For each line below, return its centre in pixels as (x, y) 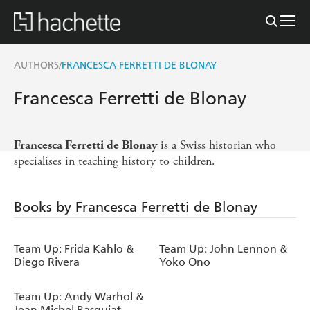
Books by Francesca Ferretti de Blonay (136, 207)
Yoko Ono (185, 262)
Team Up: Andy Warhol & (79, 296)
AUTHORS (36, 65)
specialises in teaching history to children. (115, 161)
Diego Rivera (47, 262)
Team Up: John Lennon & (224, 248)
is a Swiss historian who (217, 145)
